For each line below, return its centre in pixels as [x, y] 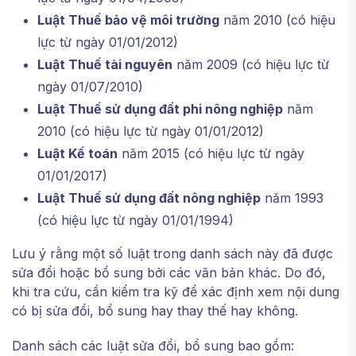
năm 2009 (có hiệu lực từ [251, 64]
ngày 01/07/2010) [90, 87]
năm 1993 [292, 198]
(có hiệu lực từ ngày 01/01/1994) [135, 220]
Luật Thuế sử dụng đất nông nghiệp [149, 198]
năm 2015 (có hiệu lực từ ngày [211, 153]
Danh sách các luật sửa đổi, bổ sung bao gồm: [153, 346]
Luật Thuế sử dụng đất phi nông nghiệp [160, 109]
